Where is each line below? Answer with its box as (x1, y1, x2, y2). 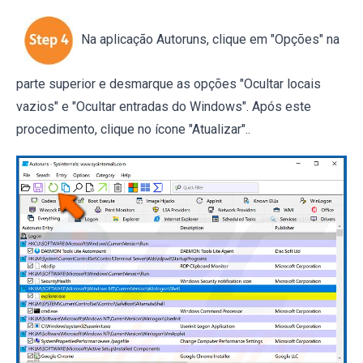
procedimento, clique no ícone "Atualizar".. (16, 121, 250, 137)
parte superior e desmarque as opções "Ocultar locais (16, 75, 321, 92)
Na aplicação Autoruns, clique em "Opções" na (81, 32, 340, 48)
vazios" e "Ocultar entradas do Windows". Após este (16, 98, 311, 114)
